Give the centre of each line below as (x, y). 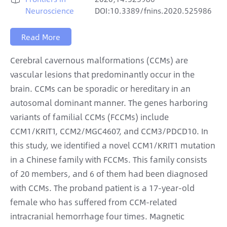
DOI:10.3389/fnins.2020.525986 (154, 10)
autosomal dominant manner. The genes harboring (109, 103)
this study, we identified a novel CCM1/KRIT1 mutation (113, 145)
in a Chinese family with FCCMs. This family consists (109, 159)
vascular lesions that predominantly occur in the (102, 74)
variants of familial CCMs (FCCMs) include (89, 117)
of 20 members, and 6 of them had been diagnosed (109, 174)
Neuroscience (50, 10)
